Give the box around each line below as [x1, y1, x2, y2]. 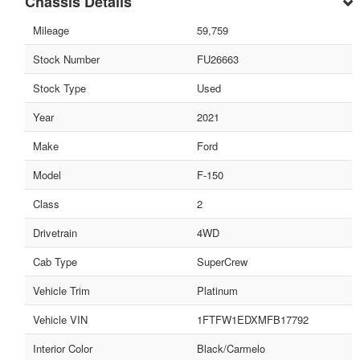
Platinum [196, 283, 238, 299]
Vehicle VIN [33, 312, 88, 328]
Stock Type [33, 80, 86, 96]
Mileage [33, 22, 69, 39]
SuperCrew [196, 254, 247, 270]
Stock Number [33, 51, 100, 67]
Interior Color [33, 341, 92, 357]
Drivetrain [33, 225, 77, 241]
